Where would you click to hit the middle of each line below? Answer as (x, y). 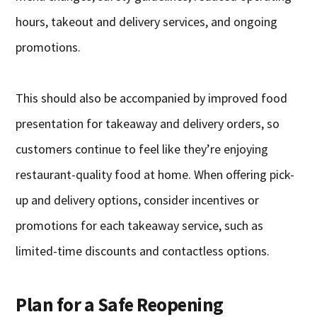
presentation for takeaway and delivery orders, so (148, 124)
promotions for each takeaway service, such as (140, 226)
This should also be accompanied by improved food (152, 98)
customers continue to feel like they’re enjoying (142, 149)
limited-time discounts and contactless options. (143, 251)
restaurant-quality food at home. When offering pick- (155, 175)
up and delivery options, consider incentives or (138, 200)
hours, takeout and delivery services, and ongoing (147, 22)
